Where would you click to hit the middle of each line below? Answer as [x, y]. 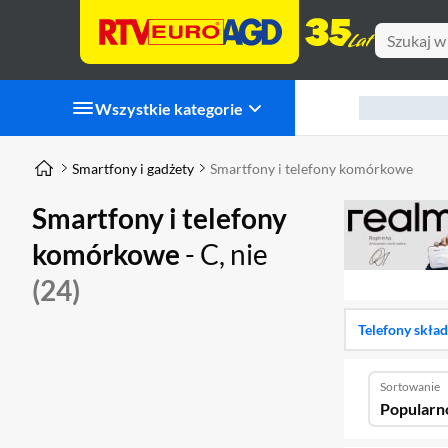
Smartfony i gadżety [133, 168]
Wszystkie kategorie [169, 108]
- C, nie [226, 254]
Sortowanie [410, 386]
